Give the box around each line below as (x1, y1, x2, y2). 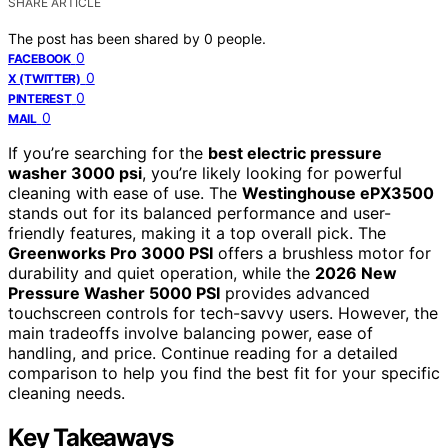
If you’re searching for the (8, 142, 208, 163)
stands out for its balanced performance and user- (8, 202, 391, 223)
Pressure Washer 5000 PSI (8, 282, 220, 303)
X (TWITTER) (8, 70, 81, 86)
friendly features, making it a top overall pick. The (8, 222, 386, 243)
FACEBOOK (8, 50, 71, 66)
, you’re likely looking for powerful (142, 162, 402, 183)
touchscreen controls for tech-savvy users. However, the (8, 302, 438, 323)
